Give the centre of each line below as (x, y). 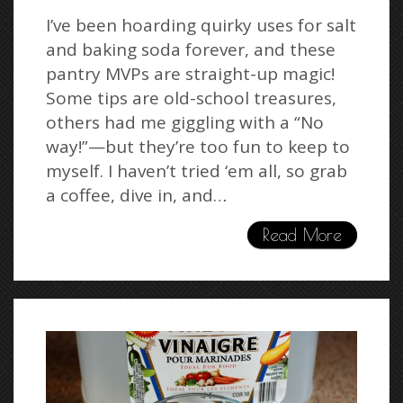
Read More (302, 235)
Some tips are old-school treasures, (191, 99)
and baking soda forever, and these (191, 50)
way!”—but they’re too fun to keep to (198, 147)
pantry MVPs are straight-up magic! (190, 74)
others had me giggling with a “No (185, 123)
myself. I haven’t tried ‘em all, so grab (197, 171)
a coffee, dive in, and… (136, 196)
